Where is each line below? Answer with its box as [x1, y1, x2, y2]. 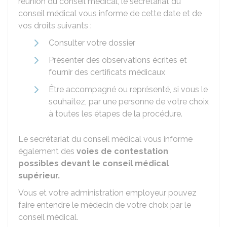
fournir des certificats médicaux [49, 67, 165, 77]
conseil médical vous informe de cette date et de [18, 9, 202, 18]
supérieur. [18, 171, 60, 180]
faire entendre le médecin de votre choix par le [18, 200, 191, 210]
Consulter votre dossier [49, 38, 135, 48]
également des [18, 146, 77, 156]
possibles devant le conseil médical [18, 159, 169, 168]
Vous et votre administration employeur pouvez [18, 188, 197, 198]
